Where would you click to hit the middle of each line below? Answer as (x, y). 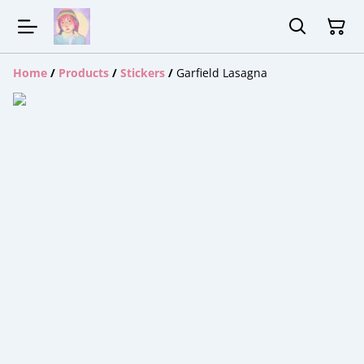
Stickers (143, 73)
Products (84, 73)
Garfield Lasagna (222, 73)
